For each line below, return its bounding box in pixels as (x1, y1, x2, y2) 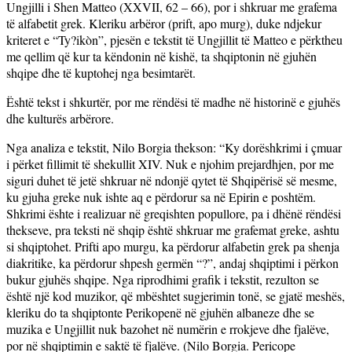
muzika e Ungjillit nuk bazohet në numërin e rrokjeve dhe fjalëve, (6, 320, 329, 337)
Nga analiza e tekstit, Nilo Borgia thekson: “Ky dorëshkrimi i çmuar (6, 138, 342, 156)
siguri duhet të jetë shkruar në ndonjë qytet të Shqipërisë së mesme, (6, 171, 337, 189)
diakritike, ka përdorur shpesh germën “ (6, 254, 202, 271)
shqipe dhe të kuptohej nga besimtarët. (6, 64, 196, 81)
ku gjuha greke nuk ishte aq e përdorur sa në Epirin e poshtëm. (6, 188, 316, 205)
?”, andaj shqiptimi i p (202, 254, 310, 271)
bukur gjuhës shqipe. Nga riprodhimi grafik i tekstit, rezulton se (6, 270, 319, 288)
